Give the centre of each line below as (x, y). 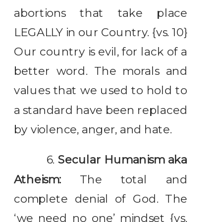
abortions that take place (101, 13)
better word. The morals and (101, 71)
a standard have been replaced (101, 110)
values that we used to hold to (101, 91)
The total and (124, 179)
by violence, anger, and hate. (93, 129)
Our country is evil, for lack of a (101, 52)
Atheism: (38, 179)
